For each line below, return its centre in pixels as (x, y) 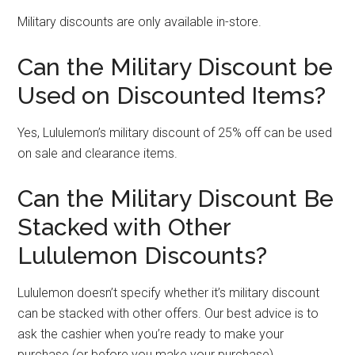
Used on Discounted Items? (172, 95)
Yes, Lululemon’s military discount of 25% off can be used (175, 133)
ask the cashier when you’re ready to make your (151, 334)
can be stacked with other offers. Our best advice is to (168, 313)
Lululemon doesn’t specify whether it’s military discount (169, 293)
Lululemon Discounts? (143, 256)
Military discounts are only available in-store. (141, 22)
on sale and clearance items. (99, 153)
